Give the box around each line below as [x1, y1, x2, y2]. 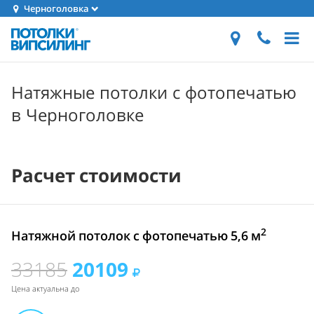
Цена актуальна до [11, 283, 79, 294]
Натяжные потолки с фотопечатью [11, 81, 296, 104]
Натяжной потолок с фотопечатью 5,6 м [11, 227, 261, 244]
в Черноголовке [11, 103, 144, 126]
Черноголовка [22, 2, 90, 15]
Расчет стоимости [11, 163, 182, 188]
